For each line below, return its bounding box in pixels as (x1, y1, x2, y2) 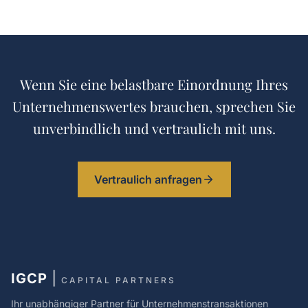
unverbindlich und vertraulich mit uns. (32, 119, 276, 137)
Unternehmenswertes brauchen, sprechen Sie (12, 97, 296, 115)
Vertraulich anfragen (93, 173, 202, 186)
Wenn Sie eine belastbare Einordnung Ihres (20, 75, 288, 93)
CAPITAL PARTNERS (61, 275, 176, 285)
